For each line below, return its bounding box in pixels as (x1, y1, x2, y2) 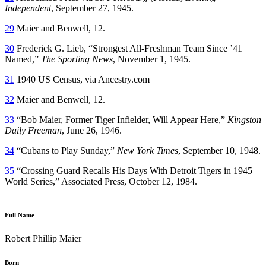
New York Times (117, 145, 178, 156)
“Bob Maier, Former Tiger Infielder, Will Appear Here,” (14, 114, 227, 125)
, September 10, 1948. (178, 145, 261, 156)
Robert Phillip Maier (5, 233, 81, 243)
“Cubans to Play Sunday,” (14, 145, 117, 156)
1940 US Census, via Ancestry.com (14, 74, 150, 84)
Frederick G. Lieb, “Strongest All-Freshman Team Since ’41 (14, 43, 242, 53)
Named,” (5, 53, 41, 64)
